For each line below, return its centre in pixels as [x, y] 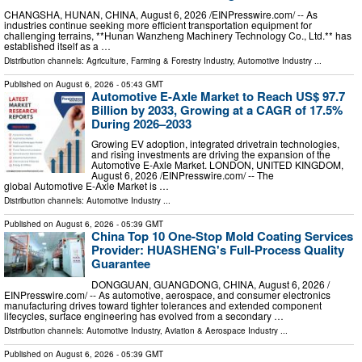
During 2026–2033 [141, 123]
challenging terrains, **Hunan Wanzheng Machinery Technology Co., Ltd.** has [178, 35]
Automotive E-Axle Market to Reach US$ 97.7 [218, 96]
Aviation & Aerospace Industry [221, 330]
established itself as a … [57, 45]
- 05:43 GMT [139, 84]
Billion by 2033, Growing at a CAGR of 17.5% [217, 109]
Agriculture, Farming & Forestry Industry [160, 60]
